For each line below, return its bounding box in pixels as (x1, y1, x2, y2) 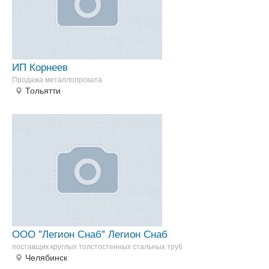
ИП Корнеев (12, 59, 68, 74)
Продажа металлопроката (12, 74, 102, 85)
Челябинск (25, 251, 67, 264)
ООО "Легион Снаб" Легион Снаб (12, 226, 168, 241)
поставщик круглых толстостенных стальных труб (12, 241, 183, 252)
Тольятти (25, 84, 61, 97)
